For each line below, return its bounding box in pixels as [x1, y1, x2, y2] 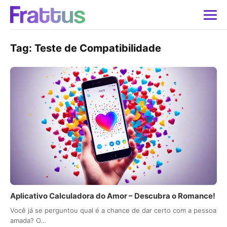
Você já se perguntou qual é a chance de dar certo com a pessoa [10, 206, 216, 215]
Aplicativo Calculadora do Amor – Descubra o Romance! [10, 191, 215, 201]
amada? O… [10, 216, 46, 225]
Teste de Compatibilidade [34, 42, 161, 54]
